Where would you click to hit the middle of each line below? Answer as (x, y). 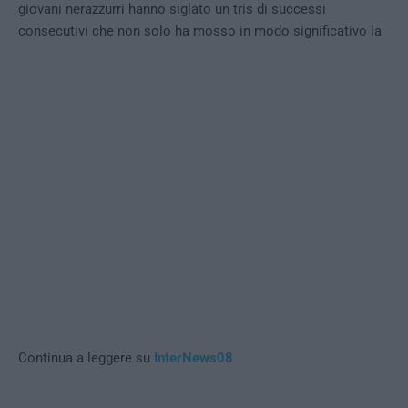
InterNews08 (194, 358)
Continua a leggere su (86, 358)
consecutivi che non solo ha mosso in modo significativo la (200, 31)
